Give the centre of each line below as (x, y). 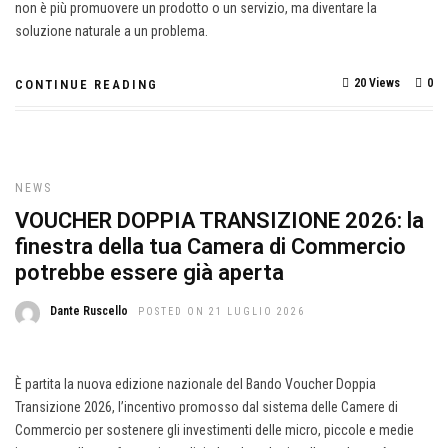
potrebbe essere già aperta (149, 272)
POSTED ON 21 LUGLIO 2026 (221, 311)
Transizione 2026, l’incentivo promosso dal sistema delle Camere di (206, 407)
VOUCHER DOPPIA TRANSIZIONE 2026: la (219, 220)
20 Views (377, 83)
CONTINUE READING (86, 84)
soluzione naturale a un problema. (111, 31)
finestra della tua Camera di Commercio (210, 246)
